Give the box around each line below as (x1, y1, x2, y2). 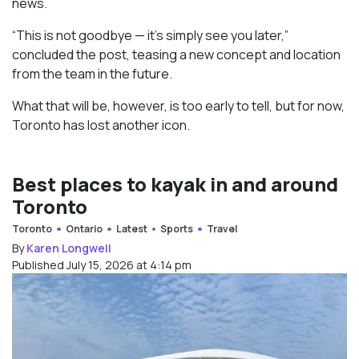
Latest (115, 222, 147, 236)
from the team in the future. (12, 65, 172, 83)
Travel (207, 222, 238, 236)
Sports (160, 222, 194, 236)
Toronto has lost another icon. (12, 116, 190, 135)
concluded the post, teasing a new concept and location (12, 46, 341, 64)
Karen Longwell (26, 240, 111, 256)
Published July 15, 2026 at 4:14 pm (12, 257, 192, 273)
